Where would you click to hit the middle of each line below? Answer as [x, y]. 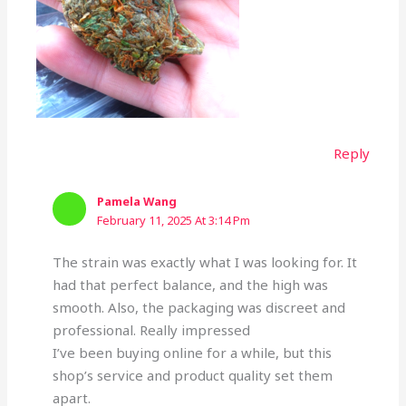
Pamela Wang [136, 201]
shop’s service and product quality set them [192, 376]
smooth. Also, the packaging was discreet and [198, 308]
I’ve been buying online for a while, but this [192, 353]
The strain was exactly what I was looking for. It [204, 262]
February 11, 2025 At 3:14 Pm [173, 220]
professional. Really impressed [151, 330]
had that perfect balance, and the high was [190, 285]
